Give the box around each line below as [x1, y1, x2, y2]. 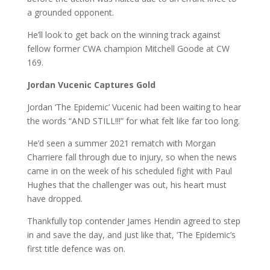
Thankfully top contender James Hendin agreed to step [27, 215, 240, 227]
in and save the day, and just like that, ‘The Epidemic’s [27, 228, 236, 240]
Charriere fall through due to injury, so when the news [27, 151, 237, 163]
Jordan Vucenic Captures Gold [27, 78, 155, 90]
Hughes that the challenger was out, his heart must [27, 178, 227, 190]
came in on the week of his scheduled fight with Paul [27, 165, 232, 177]
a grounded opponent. [27, 6, 114, 18]
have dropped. [27, 192, 83, 204]
